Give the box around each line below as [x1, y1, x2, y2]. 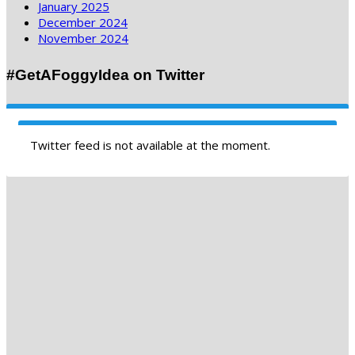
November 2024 [38, 30, 128, 47]
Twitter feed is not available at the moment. [30, 136, 270, 153]
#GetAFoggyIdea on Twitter [6, 66, 204, 83]
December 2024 [38, 14, 128, 31]
